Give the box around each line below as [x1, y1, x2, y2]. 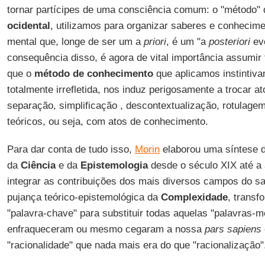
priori [143, 36, 166, 47]
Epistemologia [80, 160, 148, 171]
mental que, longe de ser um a [7, 36, 144, 47]
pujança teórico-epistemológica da [7, 192, 161, 203]
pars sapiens [204, 224, 261, 235]
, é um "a [166, 36, 209, 47]
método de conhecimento [34, 68, 153, 79]
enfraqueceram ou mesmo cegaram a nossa [7, 224, 205, 235]
